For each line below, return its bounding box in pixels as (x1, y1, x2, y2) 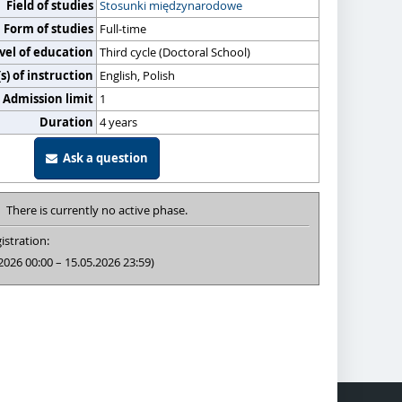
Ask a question (57, 150, 148, 166)
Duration (39, 114, 93, 130)
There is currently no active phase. (5, 202, 188, 218)
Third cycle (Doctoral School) (100, 44, 250, 60)
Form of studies (4, 21, 93, 37)
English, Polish (100, 67, 175, 83)
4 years (100, 114, 137, 130)
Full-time (100, 21, 146, 37)
